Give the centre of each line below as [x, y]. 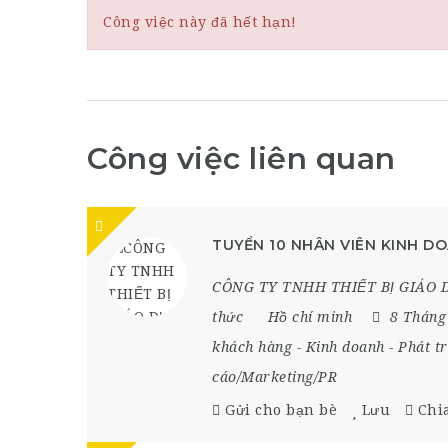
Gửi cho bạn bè [281, 409]
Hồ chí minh [309, 316]
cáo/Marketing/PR [274, 376]
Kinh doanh [345, 346]
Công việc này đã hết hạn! [200, 21]
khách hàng [252, 346]
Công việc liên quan [241, 158]
